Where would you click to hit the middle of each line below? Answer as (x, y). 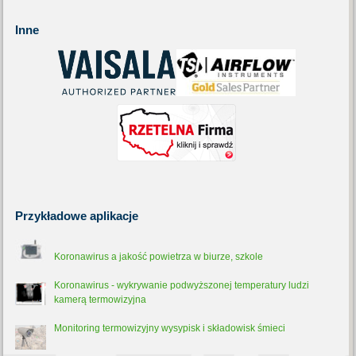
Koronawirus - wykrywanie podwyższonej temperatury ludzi (182, 285)
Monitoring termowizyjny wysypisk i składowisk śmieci (170, 328)
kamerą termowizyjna (101, 300)
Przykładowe (51, 216)
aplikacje (113, 216)
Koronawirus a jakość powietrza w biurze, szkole (159, 257)
